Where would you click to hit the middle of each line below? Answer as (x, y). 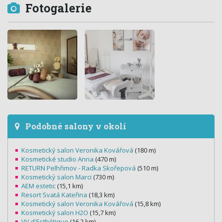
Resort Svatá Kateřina (54, 195)
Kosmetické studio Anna (57, 159)
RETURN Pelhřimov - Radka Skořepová (79, 168)
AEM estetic (38, 186)
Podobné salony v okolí (75, 126)
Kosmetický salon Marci (56, 177)
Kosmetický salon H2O (55, 213)
